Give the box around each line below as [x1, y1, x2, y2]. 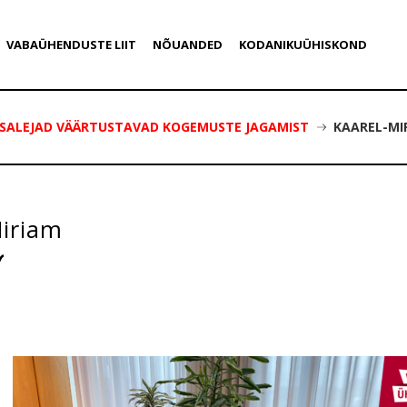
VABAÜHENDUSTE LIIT [5, 36, 136, 53]
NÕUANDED [152, 36, 223, 53]
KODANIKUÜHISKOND [238, 36, 367, 53]
